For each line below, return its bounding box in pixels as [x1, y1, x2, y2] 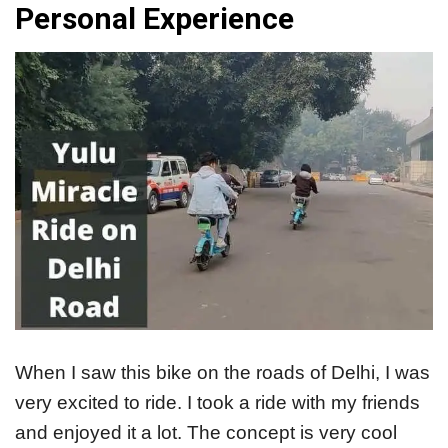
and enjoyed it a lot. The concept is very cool [15, 422, 397, 444]
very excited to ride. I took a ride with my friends [15, 392, 420, 414]
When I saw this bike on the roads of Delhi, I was [15, 362, 430, 384]
